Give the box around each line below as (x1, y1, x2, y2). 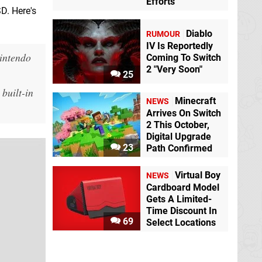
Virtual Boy (175, 169, 220, 181)
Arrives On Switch (146, 108, 221, 119)
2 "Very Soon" (146, 64, 202, 75)
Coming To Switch (146, 52, 221, 64)
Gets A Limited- (146, 193, 212, 205)
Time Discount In (146, 205, 217, 216)
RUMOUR (146, 29, 180, 40)
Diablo (186, 28, 212, 40)
